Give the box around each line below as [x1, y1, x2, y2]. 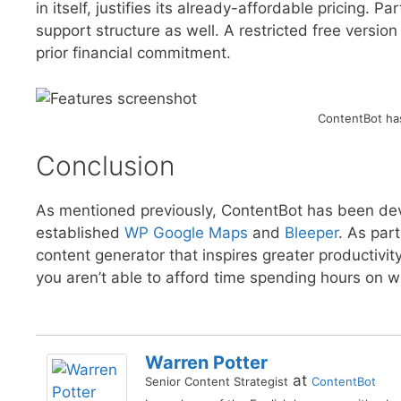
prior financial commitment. [36, 44, 231, 63]
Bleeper [285, 224, 338, 243]
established [36, 224, 124, 243]
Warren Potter [145, 351, 268, 373]
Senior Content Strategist [145, 373, 288, 388]
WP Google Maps [124, 224, 248, 243]
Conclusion [36, 149, 175, 183]
